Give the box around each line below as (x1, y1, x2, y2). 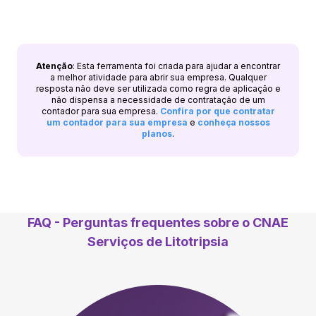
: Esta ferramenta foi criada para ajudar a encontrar (73, 60, 280, 71)
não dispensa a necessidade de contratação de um (51, 94, 265, 105)
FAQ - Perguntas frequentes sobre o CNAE (28, 214, 288, 230)
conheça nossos (197, 116, 270, 128)
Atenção (36, 60, 73, 71)
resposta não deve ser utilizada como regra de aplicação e (35, 83, 281, 94)
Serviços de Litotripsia (87, 233, 229, 249)
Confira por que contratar (159, 105, 275, 116)
